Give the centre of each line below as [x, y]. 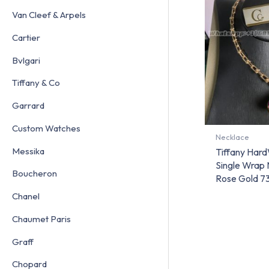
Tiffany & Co [36, 83]
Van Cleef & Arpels [49, 15]
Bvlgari [26, 60]
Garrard [28, 106]
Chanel [26, 196]
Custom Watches [46, 128]
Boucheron [35, 174]
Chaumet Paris [41, 219]
